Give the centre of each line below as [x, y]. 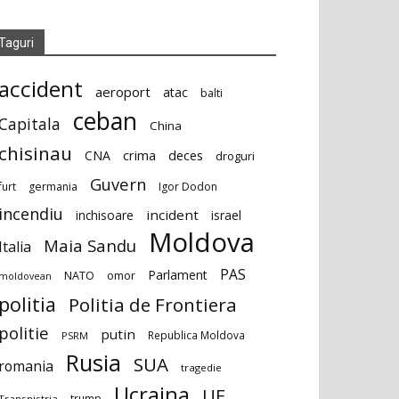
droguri [235, 156]
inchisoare [105, 215]
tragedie [201, 367]
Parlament [178, 275]
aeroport [123, 92]
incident [172, 215]
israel [226, 215]
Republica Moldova [196, 335]
